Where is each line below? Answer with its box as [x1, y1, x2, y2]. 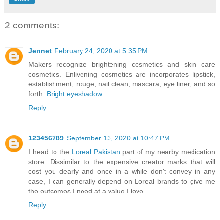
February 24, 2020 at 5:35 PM [55, 47, 148, 55]
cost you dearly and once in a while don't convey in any [28, 167, 215, 176]
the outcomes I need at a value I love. [28, 187, 145, 195]
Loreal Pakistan [71, 148, 120, 156]
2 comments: [5, 20, 59, 30]
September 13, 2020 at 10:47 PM [67, 134, 170, 142]
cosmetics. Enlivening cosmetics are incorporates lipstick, [28, 70, 215, 79]
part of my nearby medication [120, 148, 216, 156]
